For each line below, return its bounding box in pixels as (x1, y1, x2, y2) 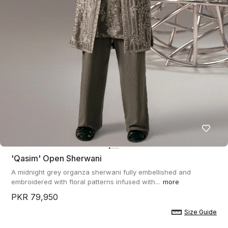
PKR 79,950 (11, 192, 58, 202)
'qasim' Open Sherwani (11, 153, 102, 163)
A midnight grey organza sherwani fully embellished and (11, 168, 191, 176)
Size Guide (184, 208, 217, 216)
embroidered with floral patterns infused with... (11, 178, 160, 186)
